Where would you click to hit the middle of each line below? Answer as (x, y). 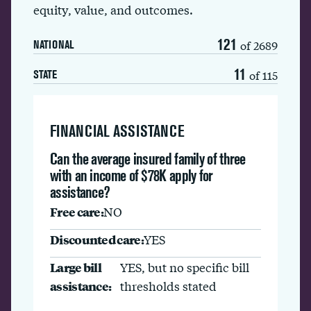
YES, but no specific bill (185, 267)
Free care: (77, 211)
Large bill (76, 267)
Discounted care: (97, 239)
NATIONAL (53, 44)
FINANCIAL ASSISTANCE (117, 131)
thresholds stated (169, 286)
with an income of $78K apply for (132, 175)
